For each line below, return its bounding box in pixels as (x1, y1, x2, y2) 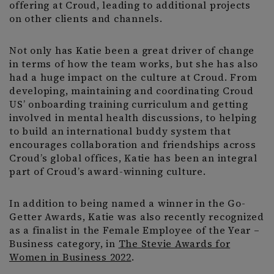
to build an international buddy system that (9, 125, 231, 138)
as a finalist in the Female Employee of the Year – (9, 224, 260, 237)
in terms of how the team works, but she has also (9, 57, 258, 70)
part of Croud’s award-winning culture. (9, 165, 209, 178)
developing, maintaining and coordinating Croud (9, 84, 254, 97)
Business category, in (9, 237, 119, 250)
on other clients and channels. (9, 12, 163, 25)
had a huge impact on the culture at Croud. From (9, 71, 257, 84)
